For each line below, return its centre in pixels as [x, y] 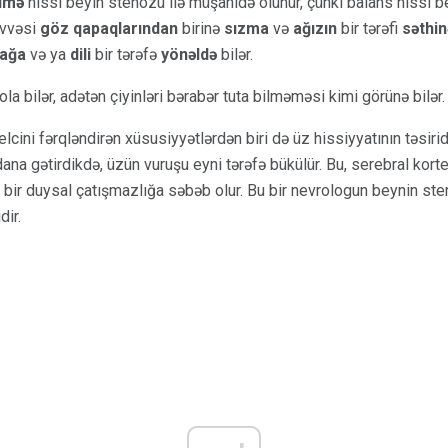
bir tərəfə [126, 54]
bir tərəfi [369, 28]
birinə [201, 28]
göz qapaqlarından [109, 28]
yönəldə [189, 54]
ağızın [315, 28]
